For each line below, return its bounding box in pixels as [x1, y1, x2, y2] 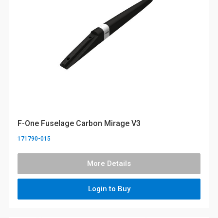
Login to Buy [88, 184, 130, 194]
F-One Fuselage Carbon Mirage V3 [18, 118, 141, 128]
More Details [87, 159, 131, 168]
